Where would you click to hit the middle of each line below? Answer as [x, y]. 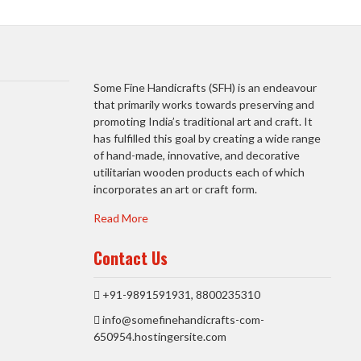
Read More [121, 218]
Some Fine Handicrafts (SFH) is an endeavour [205, 88]
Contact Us [131, 258]
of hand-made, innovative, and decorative [197, 156]
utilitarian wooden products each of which [199, 172]
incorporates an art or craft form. [175, 189]
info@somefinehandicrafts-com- [182, 320]
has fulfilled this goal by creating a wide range [207, 139]
